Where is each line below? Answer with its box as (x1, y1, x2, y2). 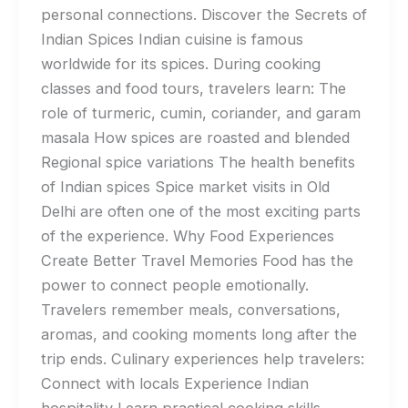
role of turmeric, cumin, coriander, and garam (40, 103, 361, 122)
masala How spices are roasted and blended (40, 127, 350, 147)
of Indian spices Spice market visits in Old (40, 177, 330, 196)
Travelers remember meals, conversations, (40, 300, 341, 319)
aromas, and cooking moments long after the (40, 324, 357, 343)
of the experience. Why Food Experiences (40, 226, 334, 245)
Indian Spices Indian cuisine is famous (40, 29, 303, 48)
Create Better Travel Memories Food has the (40, 250, 353, 270)
